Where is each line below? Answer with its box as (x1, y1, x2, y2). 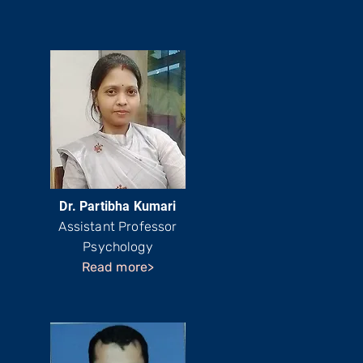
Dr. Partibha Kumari (59, 199, 177, 214)
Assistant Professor (58, 219, 177, 234)
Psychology (83, 239, 153, 254)
